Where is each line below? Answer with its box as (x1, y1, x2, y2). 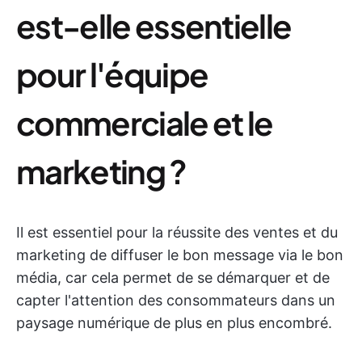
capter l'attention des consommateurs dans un (16, 292, 335, 309)
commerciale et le (16, 102, 273, 143)
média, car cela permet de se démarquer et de (16, 269, 330, 286)
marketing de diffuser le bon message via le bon (16, 246, 343, 263)
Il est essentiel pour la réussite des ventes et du (16, 224, 338, 241)
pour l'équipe (16, 53, 208, 95)
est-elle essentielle (16, 5, 292, 46)
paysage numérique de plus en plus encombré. (16, 314, 332, 331)
